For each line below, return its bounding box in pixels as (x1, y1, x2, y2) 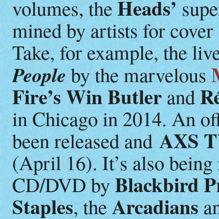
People (12, 60, 66, 88)
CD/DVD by (12, 171, 115, 197)
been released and (12, 127, 159, 153)
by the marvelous (71, 61, 211, 88)
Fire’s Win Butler (12, 82, 162, 111)
